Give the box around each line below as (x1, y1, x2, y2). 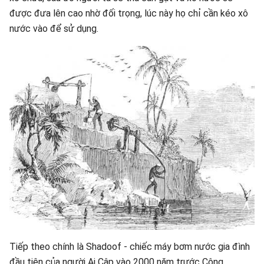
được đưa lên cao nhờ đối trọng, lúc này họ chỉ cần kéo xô (9, 8, 248, 19)
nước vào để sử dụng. (9, 23, 98, 34)
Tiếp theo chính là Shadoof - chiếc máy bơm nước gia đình (9, 241, 250, 252)
